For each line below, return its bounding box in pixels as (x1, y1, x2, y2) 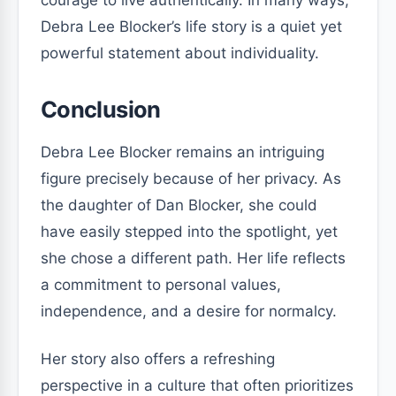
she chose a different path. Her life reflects (41, 249, 346, 267)
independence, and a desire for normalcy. (41, 302, 337, 320)
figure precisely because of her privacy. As (41, 170, 341, 187)
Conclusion (41, 95, 161, 123)
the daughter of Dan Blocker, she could (41, 196, 317, 214)
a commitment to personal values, (41, 276, 281, 293)
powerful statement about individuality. (41, 44, 319, 62)
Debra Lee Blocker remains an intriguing (41, 143, 324, 161)
